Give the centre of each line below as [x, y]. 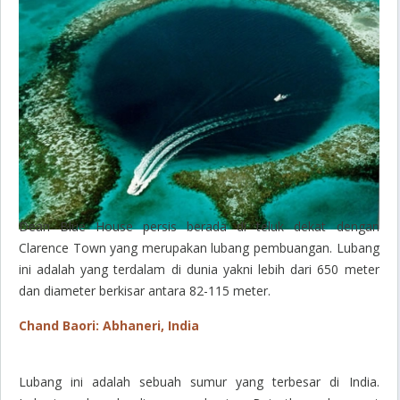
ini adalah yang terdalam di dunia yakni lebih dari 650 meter [199, 269]
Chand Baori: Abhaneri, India [109, 325]
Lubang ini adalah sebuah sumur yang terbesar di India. [199, 381]
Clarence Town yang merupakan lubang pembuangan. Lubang [199, 247]
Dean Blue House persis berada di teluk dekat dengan [199, 226]
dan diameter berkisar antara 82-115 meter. [145, 290]
